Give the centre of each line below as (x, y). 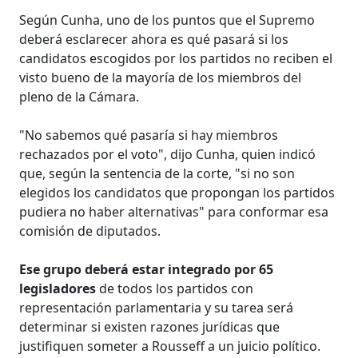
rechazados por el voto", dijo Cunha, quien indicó (168, 154)
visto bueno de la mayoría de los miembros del (161, 77)
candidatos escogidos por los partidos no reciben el (176, 58)
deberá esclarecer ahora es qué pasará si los (154, 39)
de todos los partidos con (175, 288)
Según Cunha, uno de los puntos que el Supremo (167, 20)
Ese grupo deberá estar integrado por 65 (147, 269)
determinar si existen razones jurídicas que (150, 326)
